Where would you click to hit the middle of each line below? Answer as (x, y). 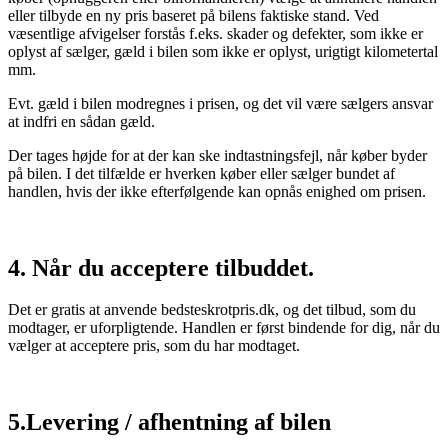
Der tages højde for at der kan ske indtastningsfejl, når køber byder (217, 155)
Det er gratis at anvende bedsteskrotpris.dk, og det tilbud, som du (212, 310)
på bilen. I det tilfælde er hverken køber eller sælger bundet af (201, 173)
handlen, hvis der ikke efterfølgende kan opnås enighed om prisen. (217, 191)
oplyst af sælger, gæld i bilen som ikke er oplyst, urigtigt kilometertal (223, 51)
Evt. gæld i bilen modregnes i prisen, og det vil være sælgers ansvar (220, 103)
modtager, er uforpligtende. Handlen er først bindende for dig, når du (224, 328)
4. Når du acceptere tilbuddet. (161, 267)
